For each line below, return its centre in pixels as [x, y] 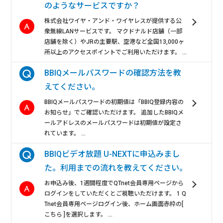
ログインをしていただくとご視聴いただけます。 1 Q [115, 193]
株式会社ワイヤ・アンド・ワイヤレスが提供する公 [113, 21]
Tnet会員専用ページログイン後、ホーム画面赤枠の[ [114, 204]
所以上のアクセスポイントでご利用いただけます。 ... [116, 52]
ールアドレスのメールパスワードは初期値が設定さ [113, 123]
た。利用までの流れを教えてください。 [116, 168]
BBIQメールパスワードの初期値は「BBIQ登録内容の [114, 102]
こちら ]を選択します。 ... [79, 214]
